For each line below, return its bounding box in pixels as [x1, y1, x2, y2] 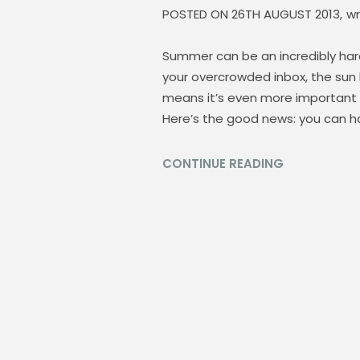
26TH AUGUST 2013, [228, 6, 342, 22]
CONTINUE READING [162, 155, 284, 172]
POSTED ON [162, 6, 228, 22]
